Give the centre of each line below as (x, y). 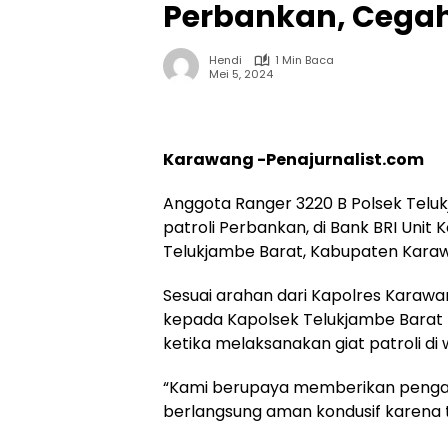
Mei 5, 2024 (241, 73)
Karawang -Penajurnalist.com (293, 159)
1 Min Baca (304, 60)
